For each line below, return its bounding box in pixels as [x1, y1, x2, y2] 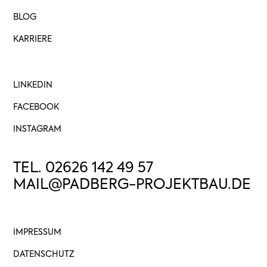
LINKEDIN [13, 80, 53, 89]
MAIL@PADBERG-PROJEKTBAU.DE [13, 177, 252, 192]
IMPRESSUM [13, 228, 62, 237]
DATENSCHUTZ [13, 250, 75, 259]
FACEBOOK [13, 103, 60, 111]
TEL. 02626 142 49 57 [13, 160, 154, 175]
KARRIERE [13, 35, 52, 44]
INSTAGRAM [13, 125, 62, 133]
